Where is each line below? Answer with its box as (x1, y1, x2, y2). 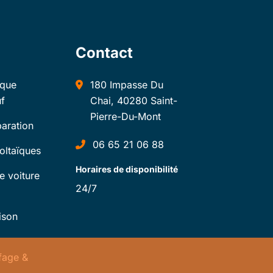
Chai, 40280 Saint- (90, 94, 177, 107)
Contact (76, 44, 133, 62)
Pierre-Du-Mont (90, 110, 161, 122)
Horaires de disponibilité (76, 164, 178, 174)
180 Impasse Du (90, 79, 163, 91)
